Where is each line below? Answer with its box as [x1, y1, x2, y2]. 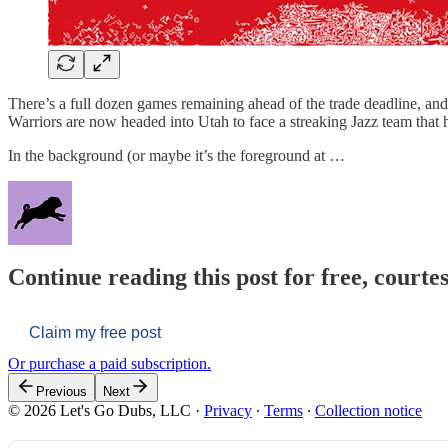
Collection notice [315, 402, 422, 420]
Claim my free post [29, 324, 161, 342]
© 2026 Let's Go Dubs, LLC [8, 402, 191, 420]
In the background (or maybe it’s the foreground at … [8, 146, 345, 164]
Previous [36, 384, 87, 400]
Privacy [204, 402, 252, 420]
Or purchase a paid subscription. [8, 355, 211, 373]
